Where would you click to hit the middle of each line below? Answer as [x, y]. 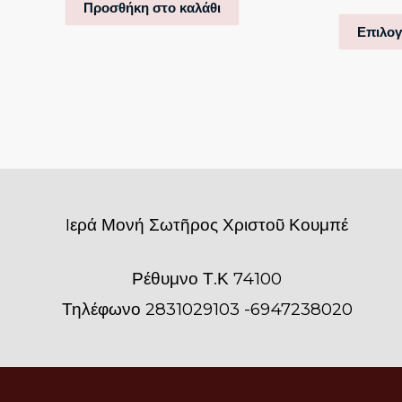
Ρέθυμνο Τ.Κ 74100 [207, 278]
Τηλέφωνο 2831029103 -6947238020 [207, 309]
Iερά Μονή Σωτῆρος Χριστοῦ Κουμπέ [207, 224]
